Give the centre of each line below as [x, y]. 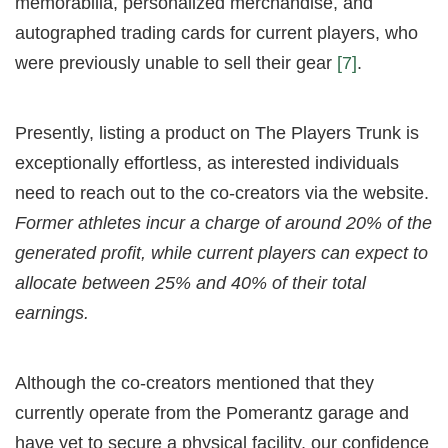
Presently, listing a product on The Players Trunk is [217, 132]
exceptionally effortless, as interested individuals [207, 162]
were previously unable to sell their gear [176, 62]
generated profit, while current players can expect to [221, 252]
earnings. [52, 312]
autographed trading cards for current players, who [216, 32]
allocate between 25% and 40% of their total [190, 282]
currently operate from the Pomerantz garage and [212, 412]
